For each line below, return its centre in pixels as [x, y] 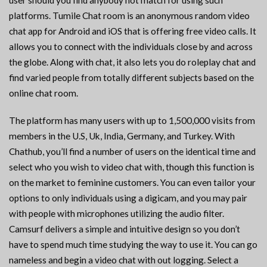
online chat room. [44, 93]
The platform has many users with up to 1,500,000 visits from [132, 121]
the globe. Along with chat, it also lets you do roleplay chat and [132, 62]
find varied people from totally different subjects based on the [131, 78]
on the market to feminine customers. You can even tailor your [132, 183]
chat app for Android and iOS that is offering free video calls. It [133, 31]
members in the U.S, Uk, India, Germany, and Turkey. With [122, 136]
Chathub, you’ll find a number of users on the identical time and [132, 152]
